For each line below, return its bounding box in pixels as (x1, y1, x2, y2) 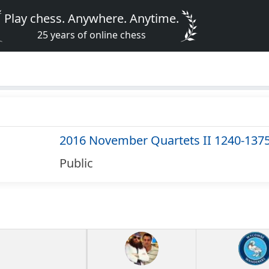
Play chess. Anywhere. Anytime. (4, 10, 180, 26)
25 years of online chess (37, 28, 147, 41)
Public (59, 155, 93, 172)
